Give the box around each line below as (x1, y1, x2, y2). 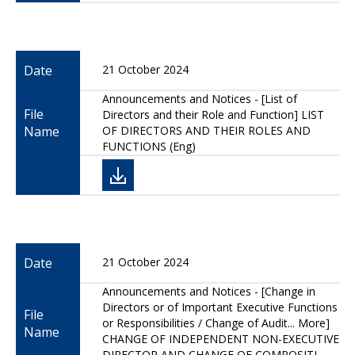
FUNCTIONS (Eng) (102, 139, 196, 154)
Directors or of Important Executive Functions (102, 300, 338, 315)
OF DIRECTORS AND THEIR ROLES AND (102, 123, 311, 138)
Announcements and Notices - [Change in (102, 284, 315, 299)
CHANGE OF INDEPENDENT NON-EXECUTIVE (102, 331, 339, 346)
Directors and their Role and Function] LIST (102, 107, 324, 122)
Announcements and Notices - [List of (102, 91, 297, 106)
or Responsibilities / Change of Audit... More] (102, 315, 330, 330)
